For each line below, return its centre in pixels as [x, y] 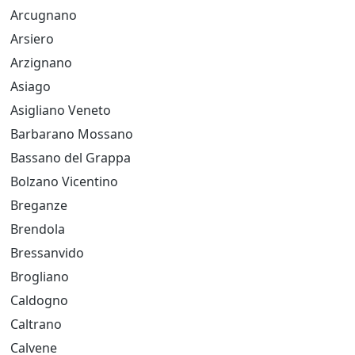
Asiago [31, 86]
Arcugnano [44, 15]
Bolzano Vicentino [64, 181]
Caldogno [39, 300]
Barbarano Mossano [72, 134]
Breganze [39, 205]
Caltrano [36, 324]
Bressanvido [47, 253]
